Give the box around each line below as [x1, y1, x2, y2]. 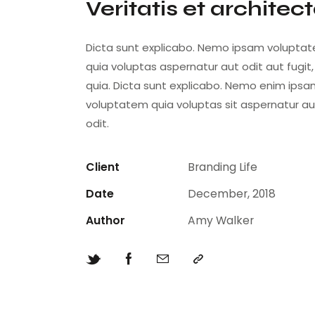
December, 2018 [187, 185, 276, 202]
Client [86, 158, 120, 175]
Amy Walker [187, 212, 254, 229]
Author [86, 212, 125, 229]
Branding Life [187, 158, 257, 175]
